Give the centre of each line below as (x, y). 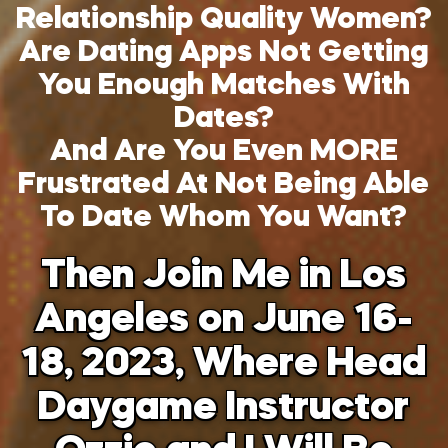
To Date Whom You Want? (224, 218)
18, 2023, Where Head (224, 365)
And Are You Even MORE (223, 152)
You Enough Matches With (223, 86)
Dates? (223, 119)
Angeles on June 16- (223, 321)
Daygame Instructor (224, 409)
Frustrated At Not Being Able (224, 185)
